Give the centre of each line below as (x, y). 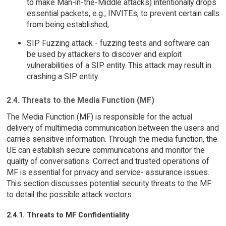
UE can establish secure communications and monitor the (105, 150)
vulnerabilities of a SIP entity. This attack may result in (119, 66)
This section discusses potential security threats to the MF (109, 183)
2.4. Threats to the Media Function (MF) (80, 100)
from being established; (68, 24)
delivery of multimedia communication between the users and (112, 128)
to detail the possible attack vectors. (70, 194)
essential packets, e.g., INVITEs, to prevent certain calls (123, 13)
